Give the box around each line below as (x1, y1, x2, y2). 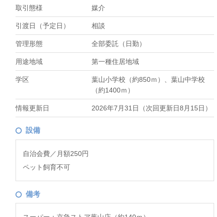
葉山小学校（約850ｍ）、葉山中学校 (92, 76, 205, 84)
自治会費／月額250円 (23, 149, 89, 157)
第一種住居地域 (92, 58, 139, 66)
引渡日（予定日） (15, 22, 70, 30)
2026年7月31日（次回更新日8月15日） (92, 104, 212, 112)
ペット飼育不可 (23, 163, 70, 171)
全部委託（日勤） (92, 40, 146, 48)
